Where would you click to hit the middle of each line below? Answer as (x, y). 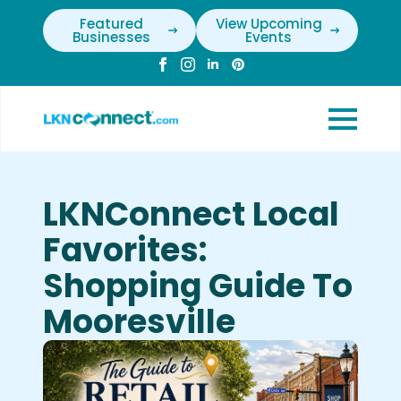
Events (269, 37)
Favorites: (125, 250)
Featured (111, 24)
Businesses (111, 37)
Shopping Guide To (198, 286)
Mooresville (139, 322)
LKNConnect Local (191, 214)
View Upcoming (269, 24)
